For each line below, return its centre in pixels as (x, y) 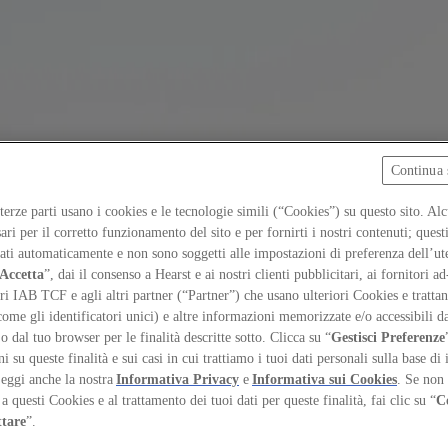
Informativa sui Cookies (324, 380)
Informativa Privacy (177, 380)
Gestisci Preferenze (388, 338)
